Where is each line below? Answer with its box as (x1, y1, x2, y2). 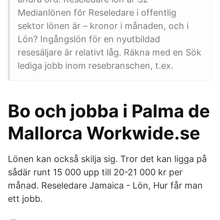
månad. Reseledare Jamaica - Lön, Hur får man (8, 180, 203, 191)
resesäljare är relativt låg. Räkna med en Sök (18, 47, 201, 57)
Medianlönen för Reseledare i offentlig (18, 7, 176, 18)
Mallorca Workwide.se (8, 122, 200, 144)
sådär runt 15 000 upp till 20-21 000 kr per (8, 167, 183, 177)
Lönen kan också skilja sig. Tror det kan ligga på (8, 154, 207, 164)
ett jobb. (8, 193, 43, 204)
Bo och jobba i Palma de (8, 100, 210, 122)
